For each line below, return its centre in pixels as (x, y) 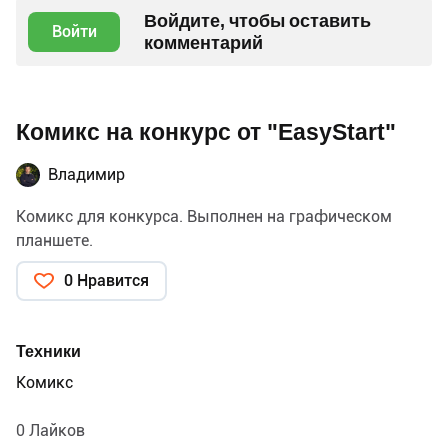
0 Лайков (50, 431)
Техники (48, 352)
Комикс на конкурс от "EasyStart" (206, 133)
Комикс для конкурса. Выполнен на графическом (204, 217)
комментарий (203, 43)
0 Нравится (106, 281)
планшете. (54, 241)
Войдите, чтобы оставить (257, 21)
